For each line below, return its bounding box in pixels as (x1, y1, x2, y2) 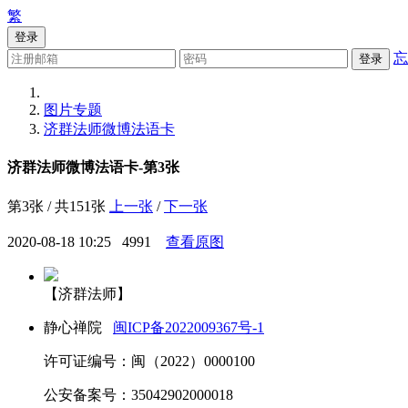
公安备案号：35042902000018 (44, 386, 233, 403)
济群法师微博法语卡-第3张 (7, 159, 179, 176)
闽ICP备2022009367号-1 (113, 319, 264, 335)
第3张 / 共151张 (7, 198, 106, 214)
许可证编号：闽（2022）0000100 (44, 352, 255, 369)
